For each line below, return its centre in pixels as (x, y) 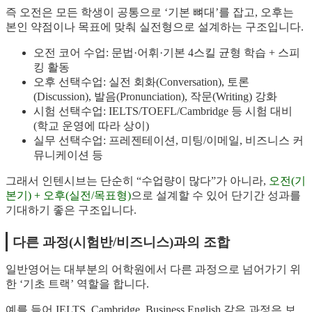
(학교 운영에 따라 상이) (91, 126)
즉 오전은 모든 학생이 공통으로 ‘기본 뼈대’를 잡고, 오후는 (150, 13)
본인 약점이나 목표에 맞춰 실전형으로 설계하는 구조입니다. (155, 27)
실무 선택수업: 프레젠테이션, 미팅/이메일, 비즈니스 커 (169, 141)
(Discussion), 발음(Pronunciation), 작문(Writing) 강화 (155, 97)
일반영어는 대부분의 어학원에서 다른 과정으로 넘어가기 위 (153, 270)
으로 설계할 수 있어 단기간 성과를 (216, 196)
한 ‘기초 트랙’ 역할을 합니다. (77, 284)
